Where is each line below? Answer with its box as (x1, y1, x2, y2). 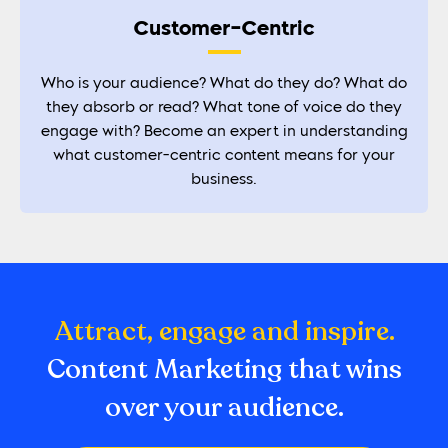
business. (191, 173, 257, 189)
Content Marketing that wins (46, 351, 402, 389)
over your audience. (104, 389, 344, 427)
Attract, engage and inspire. (53, 313, 395, 351)
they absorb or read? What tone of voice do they (46, 101, 402, 117)
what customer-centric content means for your (53, 149, 395, 165)
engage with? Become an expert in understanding (40, 125, 408, 141)
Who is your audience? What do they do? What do (41, 77, 407, 93)
